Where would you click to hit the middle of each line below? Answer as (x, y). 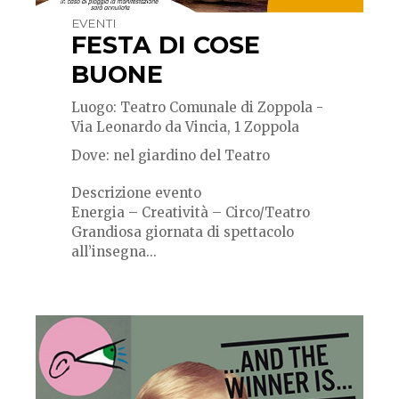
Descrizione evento (136, 192)
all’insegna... (114, 251)
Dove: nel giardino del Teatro (171, 155)
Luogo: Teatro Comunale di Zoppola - (197, 107)
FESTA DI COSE (166, 45)
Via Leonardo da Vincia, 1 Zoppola (185, 126)
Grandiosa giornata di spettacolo (183, 232)
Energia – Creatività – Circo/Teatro (191, 212)
